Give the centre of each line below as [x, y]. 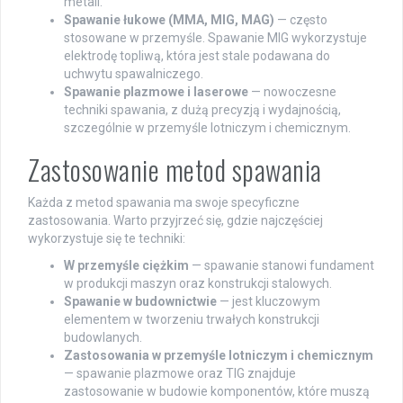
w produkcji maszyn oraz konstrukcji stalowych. [198, 283]
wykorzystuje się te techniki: [107, 238]
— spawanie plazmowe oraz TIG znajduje [180, 373]
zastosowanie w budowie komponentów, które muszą [217, 391]
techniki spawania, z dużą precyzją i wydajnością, [202, 109]
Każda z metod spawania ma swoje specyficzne [164, 202]
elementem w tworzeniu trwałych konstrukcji [192, 319]
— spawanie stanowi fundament [282, 265]
